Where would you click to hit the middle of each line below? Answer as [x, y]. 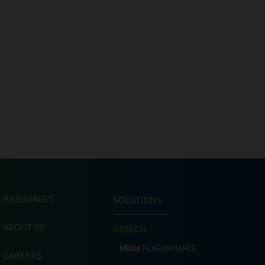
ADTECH [129, 229]
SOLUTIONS [138, 200]
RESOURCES [29, 199]
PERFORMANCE [169, 248]
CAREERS [23, 256]
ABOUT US [24, 227]
